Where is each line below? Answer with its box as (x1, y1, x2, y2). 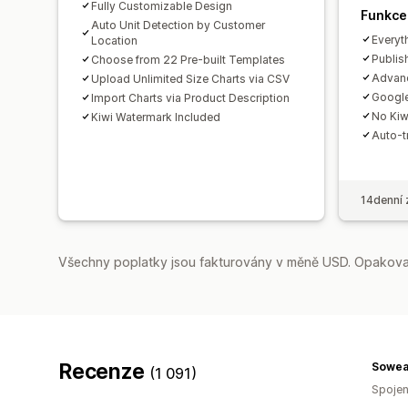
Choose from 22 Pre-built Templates (91, 52, 285, 66)
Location (91, 33, 138, 47)
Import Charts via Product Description (91, 90, 290, 105)
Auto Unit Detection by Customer (91, 17, 265, 32)
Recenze (58, 358, 150, 384)
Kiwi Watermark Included (91, 109, 220, 124)
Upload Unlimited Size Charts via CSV (91, 71, 290, 86)
